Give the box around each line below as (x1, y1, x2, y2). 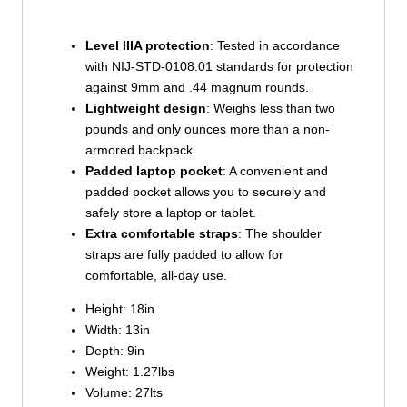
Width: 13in (84, 323, 150, 338)
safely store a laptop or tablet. (84, 204, 256, 220)
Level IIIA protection (84, 37, 210, 53)
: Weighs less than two (205, 100, 335, 115)
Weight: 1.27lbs (84, 364, 174, 380)
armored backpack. (84, 142, 196, 157)
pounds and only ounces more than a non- (84, 121, 330, 136)
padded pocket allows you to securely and (84, 184, 326, 199)
